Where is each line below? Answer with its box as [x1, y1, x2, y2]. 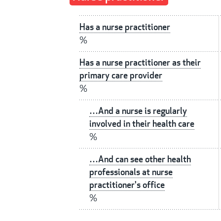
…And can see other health [89, 153, 191, 165]
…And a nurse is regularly [89, 105, 187, 117]
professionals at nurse [89, 166, 173, 178]
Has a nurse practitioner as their [79, 57, 201, 69]
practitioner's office [89, 179, 165, 191]
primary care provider [79, 70, 162, 81]
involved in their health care [89, 118, 194, 130]
